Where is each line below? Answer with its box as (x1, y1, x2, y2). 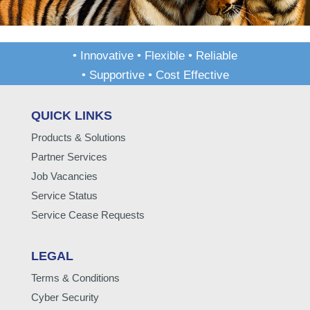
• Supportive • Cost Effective (81, 68, 229, 82)
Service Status (30, 189, 98, 201)
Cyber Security (30, 291, 99, 303)
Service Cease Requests (30, 208, 145, 221)
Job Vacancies (30, 170, 98, 182)
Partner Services (30, 150, 107, 163)
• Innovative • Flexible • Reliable (73, 48, 237, 62)
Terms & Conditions (30, 271, 120, 284)
